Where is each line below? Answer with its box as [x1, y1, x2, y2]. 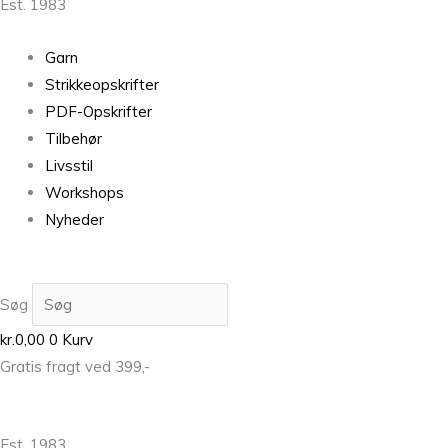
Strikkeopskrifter [45, 75, 159, 95]
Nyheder [45, 210, 104, 230]
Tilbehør [45, 129, 102, 149]
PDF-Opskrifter [45, 102, 152, 122]
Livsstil [45, 156, 93, 176]
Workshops [45, 183, 124, 203]
